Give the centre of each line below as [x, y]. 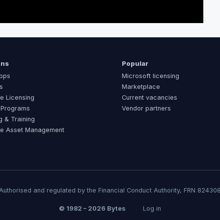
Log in [152, 208]
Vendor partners [146, 108]
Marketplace [141, 87]
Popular [135, 64]
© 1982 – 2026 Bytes [93, 208]
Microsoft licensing [150, 76]
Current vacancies [149, 97]
